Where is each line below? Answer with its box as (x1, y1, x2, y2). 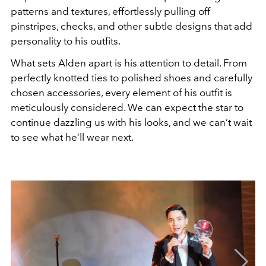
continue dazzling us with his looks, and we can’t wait (11, 116, 252, 129)
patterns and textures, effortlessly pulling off (11, 5, 210, 18)
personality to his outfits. (11, 35, 121, 47)
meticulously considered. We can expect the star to (11, 102, 243, 114)
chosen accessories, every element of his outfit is (11, 87, 232, 99)
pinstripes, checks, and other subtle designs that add (11, 20, 252, 33)
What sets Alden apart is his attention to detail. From (11, 57, 247, 69)
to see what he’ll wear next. (11, 131, 134, 144)
